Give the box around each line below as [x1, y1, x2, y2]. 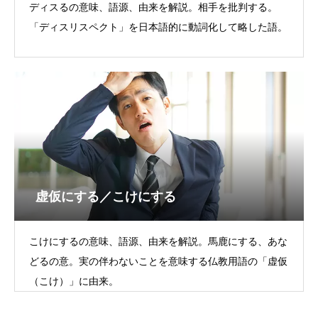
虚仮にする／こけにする [35, 190, 176, 204]
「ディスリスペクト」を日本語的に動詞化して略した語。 [29, 21, 287, 33]
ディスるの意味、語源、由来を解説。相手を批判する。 [29, 1, 278, 13]
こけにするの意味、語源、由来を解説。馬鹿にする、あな [29, 236, 287, 247]
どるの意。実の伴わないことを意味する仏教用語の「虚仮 [29, 256, 287, 267]
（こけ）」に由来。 [29, 275, 119, 287]
